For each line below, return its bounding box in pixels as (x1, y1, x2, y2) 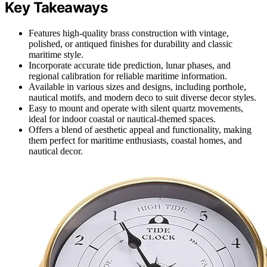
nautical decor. (29, 146, 83, 157)
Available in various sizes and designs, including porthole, (29, 82, 246, 92)
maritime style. (29, 49, 83, 60)
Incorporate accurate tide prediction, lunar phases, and (29, 60, 231, 71)
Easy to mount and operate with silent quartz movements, (29, 103, 243, 114)
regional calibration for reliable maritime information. (29, 71, 227, 82)
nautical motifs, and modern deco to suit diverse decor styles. (29, 92, 256, 103)
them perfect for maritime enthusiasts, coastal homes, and (29, 135, 242, 146)
